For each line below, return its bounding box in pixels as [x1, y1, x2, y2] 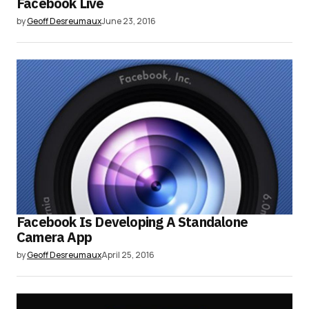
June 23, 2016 [101, 14, 156, 27]
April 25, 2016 [101, 249, 154, 261]
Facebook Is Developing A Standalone [17, 212, 248, 232]
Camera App [17, 228, 92, 247]
